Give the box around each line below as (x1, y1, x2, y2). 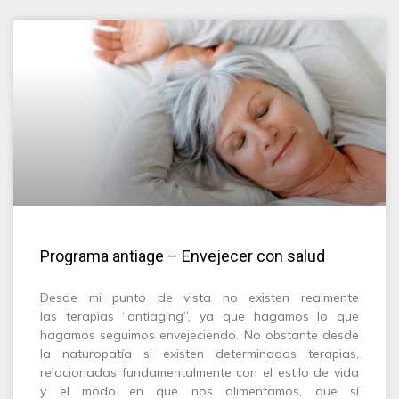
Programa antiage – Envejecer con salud (40, 247, 325, 265)
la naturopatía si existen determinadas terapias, (40, 346, 359, 362)
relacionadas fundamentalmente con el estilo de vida (40, 364, 359, 380)
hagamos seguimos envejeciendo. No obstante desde (40, 327, 359, 343)
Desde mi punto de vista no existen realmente (40, 289, 359, 305)
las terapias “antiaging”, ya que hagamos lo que (40, 308, 359, 324)
